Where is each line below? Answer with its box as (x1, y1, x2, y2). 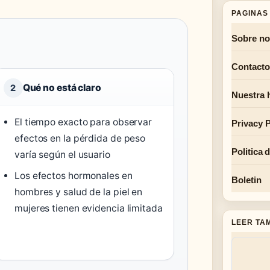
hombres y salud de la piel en (14, 186, 143, 198)
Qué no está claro (22, 81, 101, 93)
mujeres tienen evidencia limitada (14, 202, 163, 214)
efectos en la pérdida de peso (14, 132, 146, 144)
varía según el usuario (14, 148, 110, 160)
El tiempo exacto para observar (14, 116, 152, 128)
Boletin (231, 175, 262, 185)
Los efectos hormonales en (14, 169, 133, 181)
